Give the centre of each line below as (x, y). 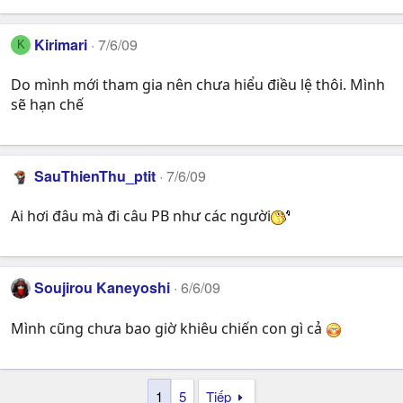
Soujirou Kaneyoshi (103, 288)
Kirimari (61, 44)
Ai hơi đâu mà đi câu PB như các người (141, 216)
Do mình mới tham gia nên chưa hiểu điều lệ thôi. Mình (198, 85)
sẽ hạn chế (47, 105)
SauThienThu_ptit (95, 176)
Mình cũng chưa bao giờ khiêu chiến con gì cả (168, 328)
